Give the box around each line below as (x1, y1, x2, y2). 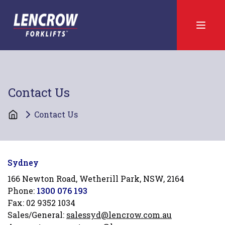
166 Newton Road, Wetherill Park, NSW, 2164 (8, 173, 184, 184)
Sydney (8, 157, 39, 168)
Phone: (8, 185, 37, 196)
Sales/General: (8, 209, 66, 220)
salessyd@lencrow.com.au (66, 209, 172, 220)
